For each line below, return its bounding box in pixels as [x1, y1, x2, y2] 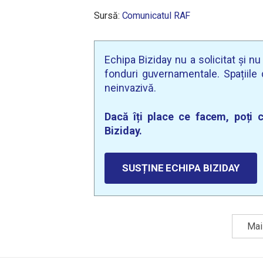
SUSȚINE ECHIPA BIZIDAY [122, 162, 240, 174]
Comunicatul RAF [122, 10, 191, 21]
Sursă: [94, 10, 122, 21]
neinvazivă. [104, 82, 157, 94]
